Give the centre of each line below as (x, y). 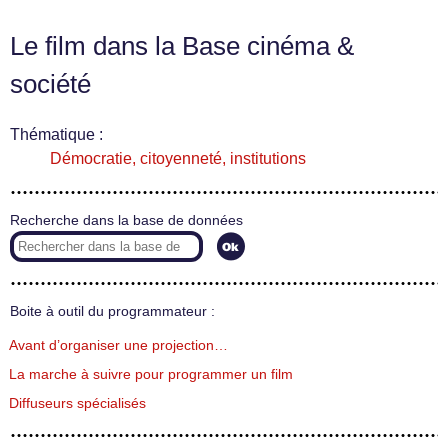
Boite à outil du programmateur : (112, 312)
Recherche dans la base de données (126, 221)
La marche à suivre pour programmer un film (151, 374)
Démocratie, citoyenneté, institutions (178, 159)
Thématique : (56, 135)
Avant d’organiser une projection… (118, 345)
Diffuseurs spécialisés (77, 403)
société (50, 84)
